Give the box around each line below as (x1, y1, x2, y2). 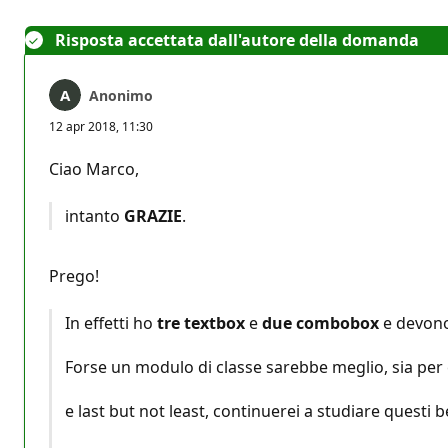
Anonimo (89, 85, 153, 105)
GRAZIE (123, 204, 182, 227)
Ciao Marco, (49, 157, 139, 180)
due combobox (261, 311, 379, 334)
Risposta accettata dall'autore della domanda (55, 28, 419, 51)
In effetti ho (64, 311, 157, 334)
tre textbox (156, 311, 245, 334)
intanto (64, 204, 124, 227)
